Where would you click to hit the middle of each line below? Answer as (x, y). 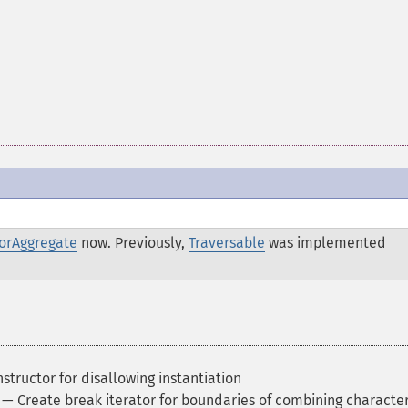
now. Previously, (133, 243)
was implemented (326, 243)
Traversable (227, 243)
